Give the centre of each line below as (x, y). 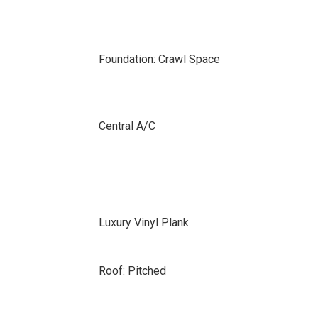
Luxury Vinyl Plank (143, 223)
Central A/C (127, 126)
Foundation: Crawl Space (159, 59)
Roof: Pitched (132, 271)
